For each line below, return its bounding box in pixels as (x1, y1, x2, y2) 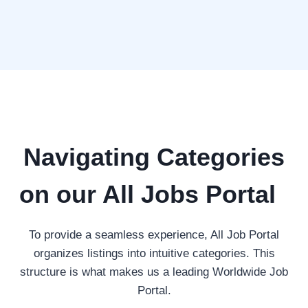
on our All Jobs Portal (19, 180, 289, 209)
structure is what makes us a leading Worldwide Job (20, 265, 288, 279)
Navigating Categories (23, 143, 285, 172)
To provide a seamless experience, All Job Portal (29, 228, 279, 242)
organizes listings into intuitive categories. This (33, 247, 275, 261)
